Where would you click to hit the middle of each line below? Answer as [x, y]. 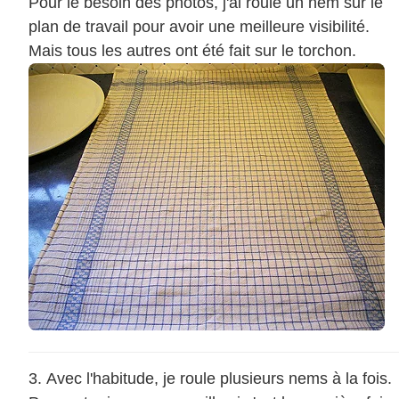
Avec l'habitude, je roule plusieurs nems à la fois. [219, 379]
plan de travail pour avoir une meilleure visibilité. [199, 27]
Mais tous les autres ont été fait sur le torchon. [192, 51]
